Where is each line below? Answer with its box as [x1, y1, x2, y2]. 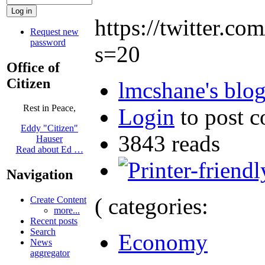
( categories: [95, 193, 208, 219]
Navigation [7, 167, 73, 183]
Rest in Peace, [23, 103, 76, 114]
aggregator [30, 248, 70, 258]
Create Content [30, 195, 86, 205]
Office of [7, 59, 60, 75]
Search [30, 227, 56, 237]
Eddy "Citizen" [21, 123, 78, 134]
